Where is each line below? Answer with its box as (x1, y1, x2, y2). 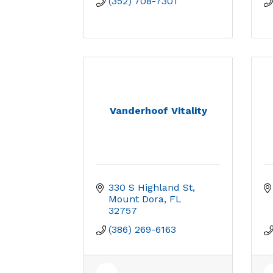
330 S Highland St (108, 182, 193, 193)
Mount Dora (108, 193, 164, 205)
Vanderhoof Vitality (109, 105, 207, 116)
